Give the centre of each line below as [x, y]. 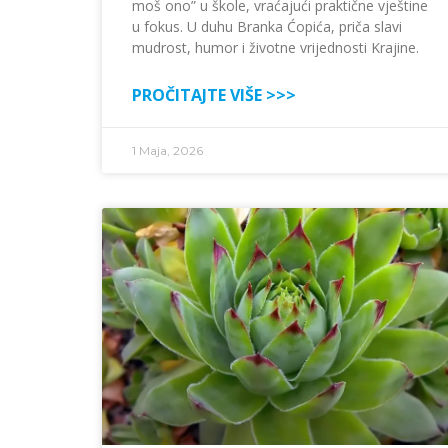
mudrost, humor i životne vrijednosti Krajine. [275, 47]
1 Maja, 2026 [167, 150]
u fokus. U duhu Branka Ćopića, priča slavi [267, 26]
